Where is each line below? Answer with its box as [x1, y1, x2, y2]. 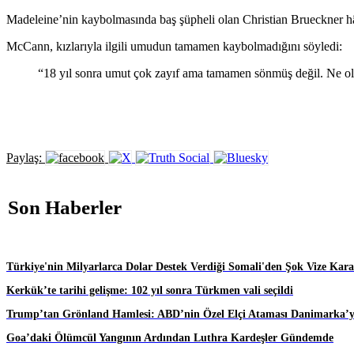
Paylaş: [6, 151, 45, 165]
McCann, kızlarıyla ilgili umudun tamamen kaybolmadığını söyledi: [6, 40, 342, 54]
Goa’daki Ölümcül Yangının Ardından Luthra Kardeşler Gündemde [6, 331, 333, 344]
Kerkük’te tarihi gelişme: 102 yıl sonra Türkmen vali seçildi [6, 284, 293, 296]
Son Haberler [8, 196, 122, 218]
